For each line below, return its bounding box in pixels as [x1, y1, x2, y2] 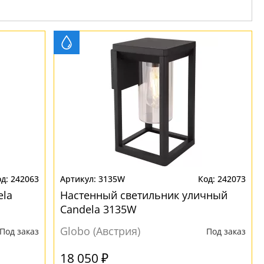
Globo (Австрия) [60, 224, 141, 238]
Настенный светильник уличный [60, 188, 228, 202]
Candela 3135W [60, 202, 137, 216]
